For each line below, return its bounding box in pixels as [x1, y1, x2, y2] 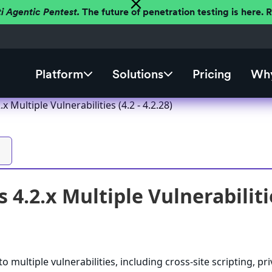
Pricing [192, 67, 231, 82]
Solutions [112, 67, 163, 82]
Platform [35, 67, 83, 82]
